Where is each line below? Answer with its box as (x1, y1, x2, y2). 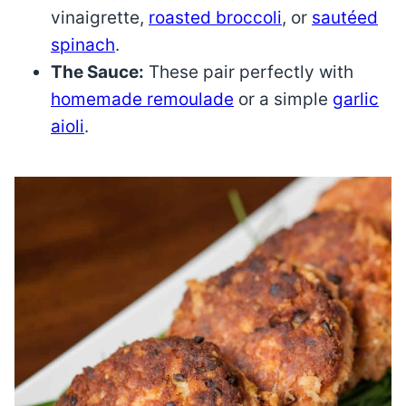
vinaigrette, (51, 7, 149, 28)
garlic (333, 89, 379, 110)
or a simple (234, 89, 333, 110)
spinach (51, 34, 115, 55)
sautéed (312, 7, 378, 28)
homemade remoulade (51, 89, 234, 110)
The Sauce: (51, 62, 144, 82)
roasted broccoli (149, 7, 282, 28)
